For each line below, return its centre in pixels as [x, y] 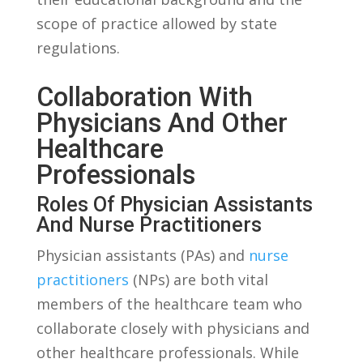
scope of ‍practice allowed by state [156, 23]
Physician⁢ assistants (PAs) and [142, 255]
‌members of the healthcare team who [169, 303]
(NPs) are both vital [198, 279]
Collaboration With [144, 97]
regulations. [78, 47]
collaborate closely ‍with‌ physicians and [173, 328]
